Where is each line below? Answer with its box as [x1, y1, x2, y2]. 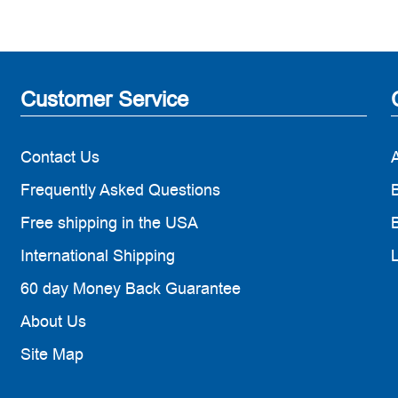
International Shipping [20, 244, 175, 267]
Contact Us [20, 146, 99, 168]
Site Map [20, 343, 84, 365]
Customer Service [20, 84, 188, 114]
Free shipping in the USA [20, 211, 198, 234]
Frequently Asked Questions [20, 179, 220, 201]
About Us [20, 310, 86, 332]
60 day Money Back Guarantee [20, 277, 241, 299]
